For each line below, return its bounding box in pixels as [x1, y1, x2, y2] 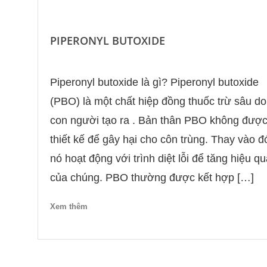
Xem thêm [49, 201, 88, 211]
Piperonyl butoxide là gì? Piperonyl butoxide [49, 76, 259, 89]
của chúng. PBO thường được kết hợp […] [49, 172, 254, 184]
